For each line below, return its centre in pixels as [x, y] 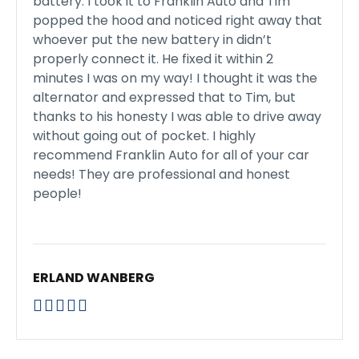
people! [57, 194]
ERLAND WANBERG [94, 278]
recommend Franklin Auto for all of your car [171, 155]
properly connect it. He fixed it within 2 [153, 59]
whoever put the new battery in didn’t [152, 40]
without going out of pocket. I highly [144, 136]
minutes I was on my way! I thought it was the [175, 78]
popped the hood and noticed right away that [177, 20]
